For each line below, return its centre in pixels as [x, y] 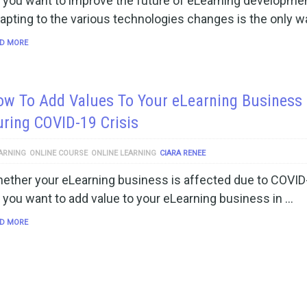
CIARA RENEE [183, 153]
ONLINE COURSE [59, 153]
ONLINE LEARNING [124, 153]
